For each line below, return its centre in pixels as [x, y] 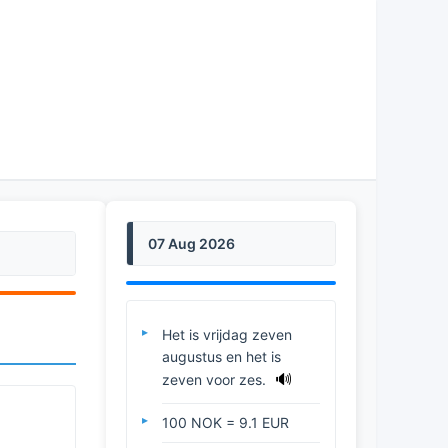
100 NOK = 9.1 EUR [225, 422]
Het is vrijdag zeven [227, 334]
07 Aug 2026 [191, 243]
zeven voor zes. [216, 379]
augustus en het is [221, 356]
